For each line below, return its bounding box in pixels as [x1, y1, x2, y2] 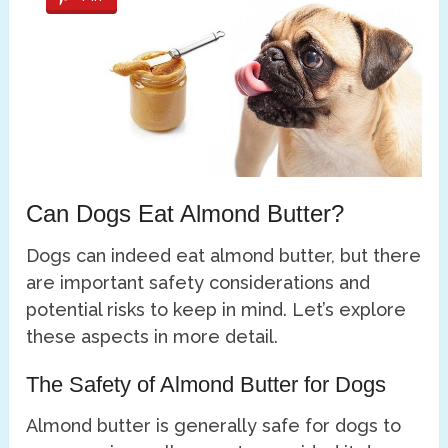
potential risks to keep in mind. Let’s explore [26, 299, 407, 321]
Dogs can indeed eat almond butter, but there [26, 245, 422, 267]
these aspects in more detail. [26, 326, 279, 348]
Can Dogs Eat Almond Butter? [26, 200, 345, 228]
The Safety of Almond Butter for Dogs [26, 372, 387, 398]
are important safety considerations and [26, 272, 371, 294]
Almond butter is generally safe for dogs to [26, 415, 402, 437]
